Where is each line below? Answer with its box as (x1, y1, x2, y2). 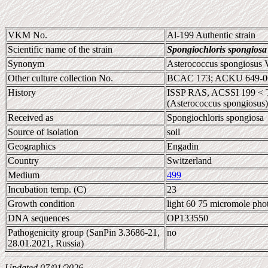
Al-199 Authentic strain (167, 30, 255, 40)
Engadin (167, 141, 199, 151)
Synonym (8, 59, 44, 69)
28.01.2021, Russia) (8, 238, 84, 248)
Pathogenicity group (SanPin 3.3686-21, (8, 227, 160, 237)
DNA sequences (8, 213, 69, 223)
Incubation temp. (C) (8, 184, 86, 194)
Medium (8, 170, 39, 180)
